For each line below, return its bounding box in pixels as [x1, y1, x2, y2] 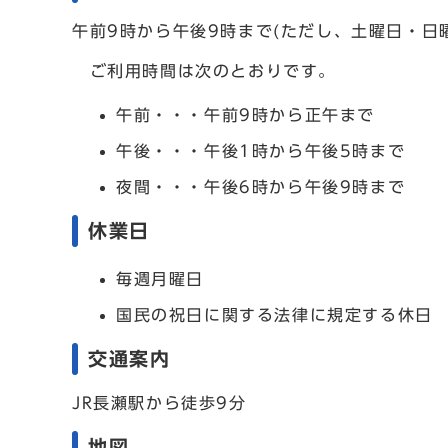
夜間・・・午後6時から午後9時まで [116, 179, 406, 195]
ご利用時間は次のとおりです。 [72, 63, 336, 79]
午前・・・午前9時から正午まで [116, 107, 375, 123]
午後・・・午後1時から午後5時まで [116, 143, 406, 159]
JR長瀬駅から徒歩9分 [72, 395, 247, 411]
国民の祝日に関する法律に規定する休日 [116, 307, 433, 323]
